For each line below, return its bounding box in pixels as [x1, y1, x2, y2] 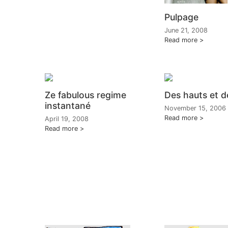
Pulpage [164, 12, 198, 23]
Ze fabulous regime [45, 90, 126, 101]
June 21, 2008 [164, 26, 208, 35]
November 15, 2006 [164, 104, 226, 112]
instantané [45, 100, 91, 111]
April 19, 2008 [45, 115, 89, 123]
